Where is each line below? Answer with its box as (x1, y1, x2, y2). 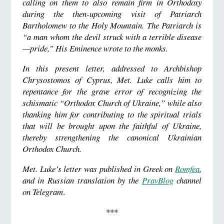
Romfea (175, 162, 200, 174)
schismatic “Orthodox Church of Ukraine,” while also (22, 97, 202, 109)
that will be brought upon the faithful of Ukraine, (22, 120, 202, 132)
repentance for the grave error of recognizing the (22, 85, 202, 97)
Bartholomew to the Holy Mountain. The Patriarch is (22, 19, 202, 31)
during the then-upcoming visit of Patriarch (22, 8, 202, 20)
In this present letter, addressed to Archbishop (22, 62, 202, 74)
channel (173, 174, 202, 186)
